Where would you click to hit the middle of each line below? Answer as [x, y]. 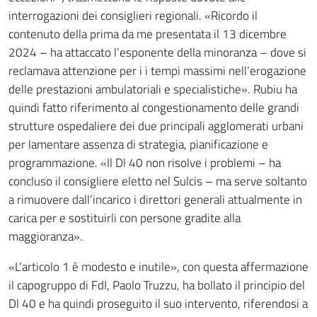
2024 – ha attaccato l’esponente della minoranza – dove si [157, 52]
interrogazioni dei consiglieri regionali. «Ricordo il [133, 16]
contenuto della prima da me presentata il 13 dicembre [148, 34]
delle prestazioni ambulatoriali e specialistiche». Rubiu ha [153, 89]
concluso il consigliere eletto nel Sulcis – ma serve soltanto [158, 181]
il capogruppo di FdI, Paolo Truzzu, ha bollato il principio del [157, 285]
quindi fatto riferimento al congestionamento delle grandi [154, 108]
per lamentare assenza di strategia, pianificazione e [138, 144]
